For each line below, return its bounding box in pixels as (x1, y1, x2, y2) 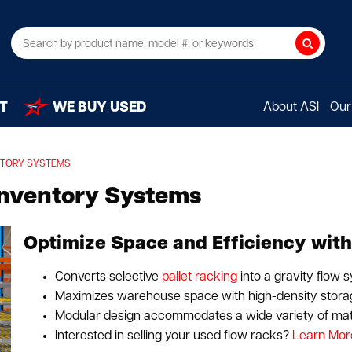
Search (306, 42, 344, 53)
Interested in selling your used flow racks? (55, 329, 293, 343)
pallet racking (162, 270, 238, 284)
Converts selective (55, 270, 163, 284)
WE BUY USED (53, 101, 147, 115)
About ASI (262, 101, 319, 114)
